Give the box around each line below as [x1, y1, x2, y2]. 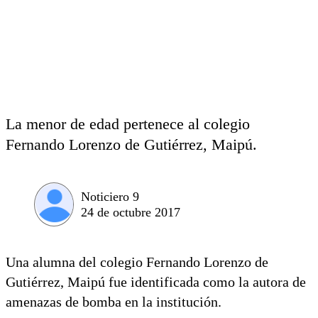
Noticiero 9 [81, 189, 139, 204]
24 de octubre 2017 [81, 204, 180, 219]
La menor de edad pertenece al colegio [6, 115, 250, 133]
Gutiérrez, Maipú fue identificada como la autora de [6, 273, 306, 290]
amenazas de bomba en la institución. [6, 293, 221, 309]
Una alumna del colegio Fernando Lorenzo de [6, 253, 268, 270]
